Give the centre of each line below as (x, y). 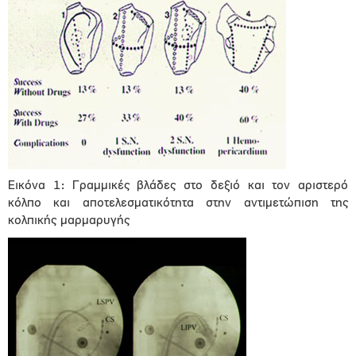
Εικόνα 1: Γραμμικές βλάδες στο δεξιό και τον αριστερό (178, 186)
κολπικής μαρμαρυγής (69, 221)
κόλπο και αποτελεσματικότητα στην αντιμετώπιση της (178, 203)
